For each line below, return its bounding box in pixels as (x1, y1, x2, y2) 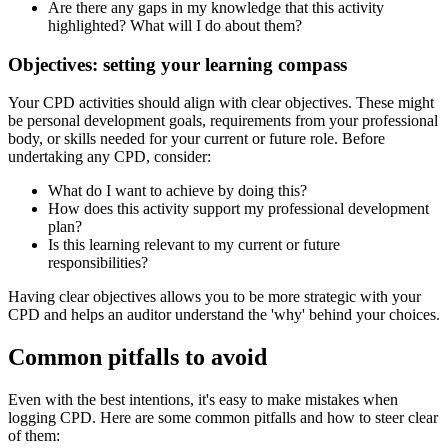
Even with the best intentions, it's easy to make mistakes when (8, 391, 398, 409)
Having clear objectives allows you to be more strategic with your (8, 288, 421, 306)
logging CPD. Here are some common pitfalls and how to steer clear (8, 409, 438, 427)
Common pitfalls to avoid (8, 344, 267, 371)
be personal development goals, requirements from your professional (8, 112, 438, 130)
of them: (8, 427, 60, 445)
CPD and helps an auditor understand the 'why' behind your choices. (8, 306, 440, 324)
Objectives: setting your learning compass (8, 53, 347, 75)
